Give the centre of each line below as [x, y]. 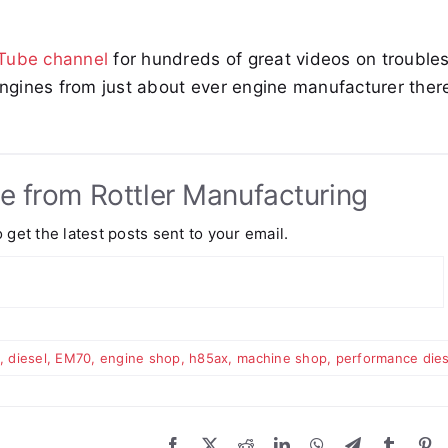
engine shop [140, 358]
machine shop [282, 358]
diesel [27, 358]
